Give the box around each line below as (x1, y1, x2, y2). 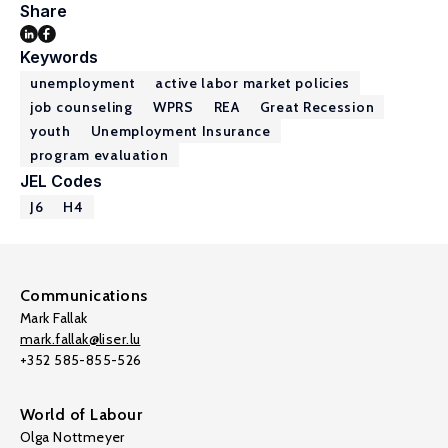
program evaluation (30, 146, 169, 164)
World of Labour (20, 405, 143, 424)
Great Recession (259, 98, 375, 116)
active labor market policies (155, 74, 351, 92)
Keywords (20, 47, 98, 67)
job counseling (30, 98, 133, 116)
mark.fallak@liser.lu (20, 330, 141, 348)
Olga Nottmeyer (20, 428, 125, 446)
